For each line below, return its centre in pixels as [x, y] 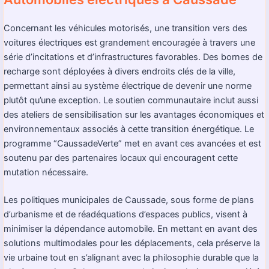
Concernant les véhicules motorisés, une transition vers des [125, 28]
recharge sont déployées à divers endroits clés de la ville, [119, 71]
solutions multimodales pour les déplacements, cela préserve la [132, 243]
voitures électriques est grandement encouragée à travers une [129, 42]
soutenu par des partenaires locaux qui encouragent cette [121, 158]
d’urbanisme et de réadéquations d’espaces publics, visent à [125, 214]
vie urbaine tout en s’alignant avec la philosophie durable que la [131, 257]
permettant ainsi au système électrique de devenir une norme [128, 86]
